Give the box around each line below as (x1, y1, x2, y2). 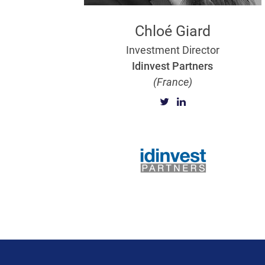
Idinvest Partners (132, 60, 214, 72)
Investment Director (125, 44, 219, 56)
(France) (153, 76, 192, 88)
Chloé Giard (134, 22, 211, 40)
